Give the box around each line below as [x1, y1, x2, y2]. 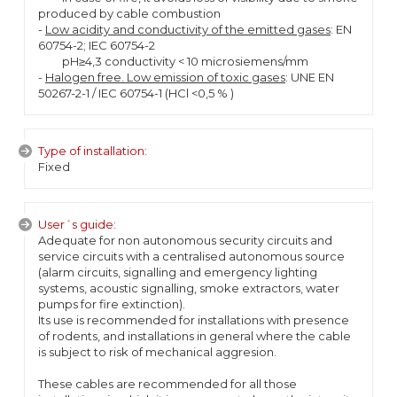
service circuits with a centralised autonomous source [38, 249, 345, 263]
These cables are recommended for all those [38, 377, 297, 391]
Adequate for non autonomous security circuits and [38, 233, 332, 247]
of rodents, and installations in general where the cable [38, 329, 351, 343]
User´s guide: [38, 217, 116, 231]
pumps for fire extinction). [38, 297, 188, 311]
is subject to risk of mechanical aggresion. [38, 345, 276, 359]
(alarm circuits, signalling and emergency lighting [38, 265, 317, 279]
